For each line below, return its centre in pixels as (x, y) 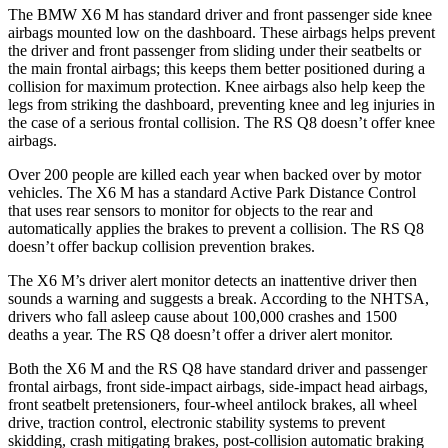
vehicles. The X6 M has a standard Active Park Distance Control (212, 192)
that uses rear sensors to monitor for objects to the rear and (190, 210)
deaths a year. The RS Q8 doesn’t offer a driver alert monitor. (200, 334)
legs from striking (65, 104)
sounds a (35, 298)
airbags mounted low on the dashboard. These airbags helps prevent (221, 32)
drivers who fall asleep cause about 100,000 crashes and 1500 (202, 316)
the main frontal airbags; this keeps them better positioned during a (216, 68)
